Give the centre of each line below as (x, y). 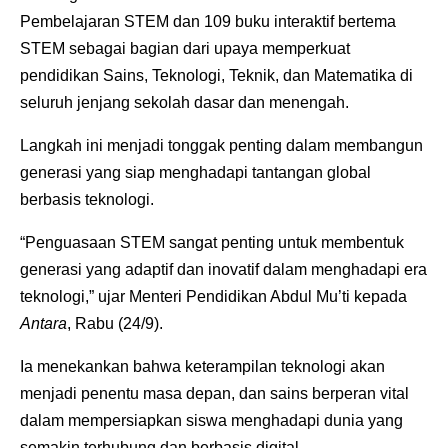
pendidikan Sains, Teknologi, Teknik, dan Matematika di (216, 75)
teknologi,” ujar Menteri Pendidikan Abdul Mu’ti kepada (213, 296)
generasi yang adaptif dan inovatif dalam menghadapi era (223, 269)
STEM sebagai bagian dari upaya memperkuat (185, 48)
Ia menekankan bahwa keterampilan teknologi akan (202, 366)
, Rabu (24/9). (117, 323)
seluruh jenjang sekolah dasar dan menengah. (186, 102)
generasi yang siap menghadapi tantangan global (195, 172)
